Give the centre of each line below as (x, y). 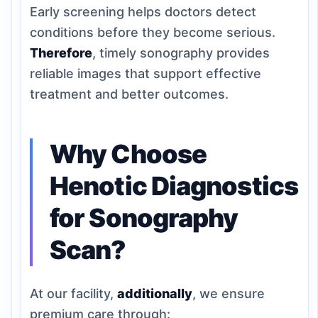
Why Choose (128, 154)
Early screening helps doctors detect (143, 12)
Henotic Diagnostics (174, 186)
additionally (155, 294)
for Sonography (144, 218)
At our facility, (73, 294)
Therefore (61, 53)
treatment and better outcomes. (129, 94)
